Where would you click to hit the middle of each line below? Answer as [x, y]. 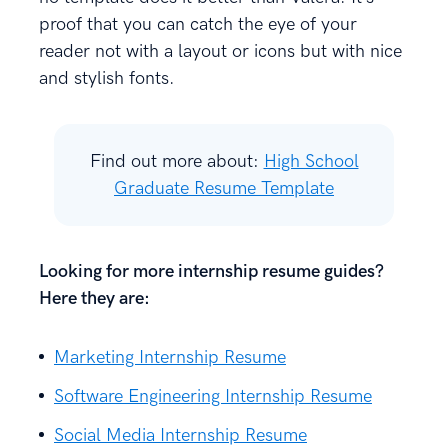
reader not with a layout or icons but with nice [220, 51]
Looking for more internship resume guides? [211, 271]
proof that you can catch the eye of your [198, 24]
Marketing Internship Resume [170, 357]
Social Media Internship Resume [180, 435]
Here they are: [94, 298]
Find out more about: [176, 161]
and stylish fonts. [109, 78]
